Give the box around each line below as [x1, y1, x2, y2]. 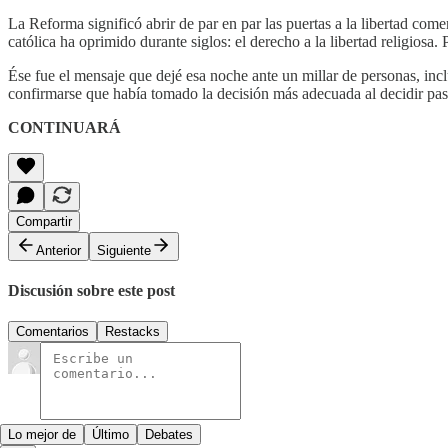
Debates [145, 427, 193, 443]
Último [92, 427, 129, 443]
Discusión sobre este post [8, 281, 175, 299]
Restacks [105, 324, 160, 340]
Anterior [36, 242, 81, 258]
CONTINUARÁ [8, 118, 121, 136]
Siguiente [97, 242, 151, 258]
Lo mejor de [8, 427, 76, 443]
